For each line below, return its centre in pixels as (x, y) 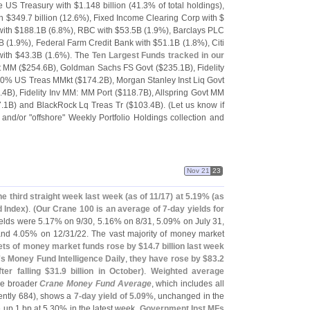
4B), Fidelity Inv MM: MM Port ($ (62, 93)
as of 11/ (144, 197)
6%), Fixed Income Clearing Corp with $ (149, 18)
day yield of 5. (109, 296)
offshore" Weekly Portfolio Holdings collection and (128, 118)
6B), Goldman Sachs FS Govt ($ (103, 68)
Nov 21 (198, 171)
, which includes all (188, 284)
